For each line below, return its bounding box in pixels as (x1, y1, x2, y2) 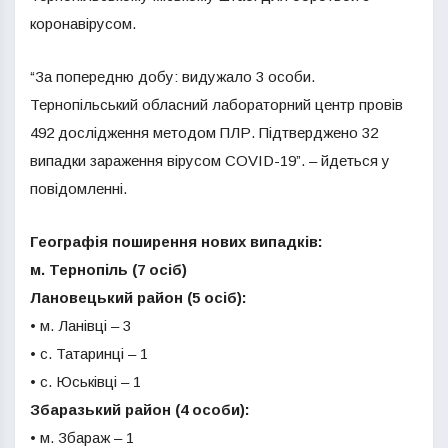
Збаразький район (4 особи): (30, 401, 250, 418)
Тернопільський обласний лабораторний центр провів (30, 96, 403, 113)
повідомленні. (30, 180, 127, 197)
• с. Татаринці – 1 (30, 345, 148, 362)
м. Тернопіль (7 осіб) (30, 261, 187, 278)
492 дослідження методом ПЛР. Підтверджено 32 (30, 124, 378, 141)
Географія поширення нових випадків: (30, 233, 323, 250)
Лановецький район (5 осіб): (30, 289, 247, 306)
